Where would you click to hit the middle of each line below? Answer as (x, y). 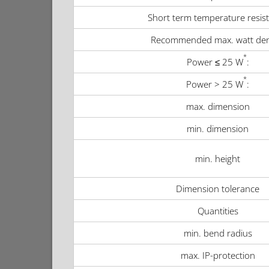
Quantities (218, 211)
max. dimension (218, 107)
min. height (218, 159)
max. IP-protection (218, 255)
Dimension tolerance (218, 189)
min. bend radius (218, 233)
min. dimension (218, 129)
